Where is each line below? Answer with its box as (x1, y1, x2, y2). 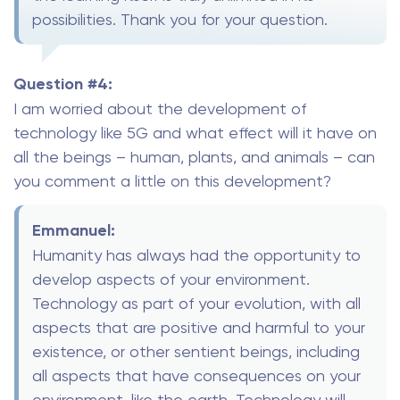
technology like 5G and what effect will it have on (13, 122, 377, 142)
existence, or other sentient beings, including (32, 342, 360, 362)
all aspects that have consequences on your (32, 366, 361, 386)
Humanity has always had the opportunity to (32, 246, 361, 265)
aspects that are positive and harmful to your (32, 318, 365, 337)
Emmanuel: (32, 221, 115, 241)
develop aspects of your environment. (32, 270, 310, 289)
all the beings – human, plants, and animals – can (13, 146, 375, 166)
